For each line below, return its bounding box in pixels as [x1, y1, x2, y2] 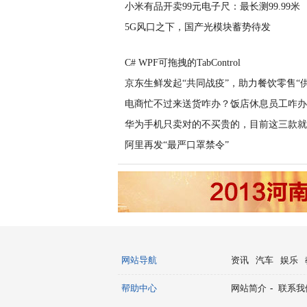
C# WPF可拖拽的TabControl [125, 58, 241, 68]
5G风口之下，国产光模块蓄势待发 [125, 22, 271, 32]
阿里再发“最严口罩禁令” [125, 140, 229, 150]
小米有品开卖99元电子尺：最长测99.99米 [125, 1, 300, 12]
